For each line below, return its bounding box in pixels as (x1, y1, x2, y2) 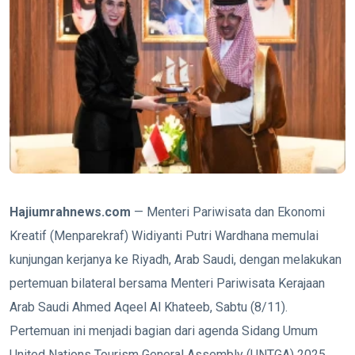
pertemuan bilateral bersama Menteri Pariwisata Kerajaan (10, 275, 325, 291)
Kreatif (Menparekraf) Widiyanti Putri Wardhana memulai (10, 227, 319, 243)
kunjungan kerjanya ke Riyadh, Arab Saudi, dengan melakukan (10, 251, 342, 267)
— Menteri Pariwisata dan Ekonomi (131, 204, 325, 219)
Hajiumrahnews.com (10, 204, 131, 219)
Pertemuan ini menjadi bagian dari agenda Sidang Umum (10, 323, 318, 338)
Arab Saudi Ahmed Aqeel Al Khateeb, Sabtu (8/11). (10, 299, 288, 315)
